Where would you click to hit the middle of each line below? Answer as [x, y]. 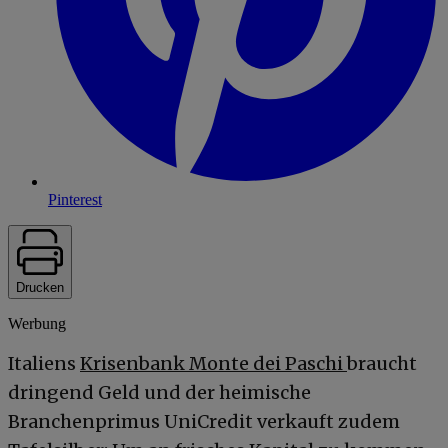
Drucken [40, 287]
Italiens [44, 363]
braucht [382, 363]
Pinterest [75, 199]
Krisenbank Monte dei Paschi [213, 363]
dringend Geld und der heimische [159, 392]
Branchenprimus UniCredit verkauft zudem [204, 421]
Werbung [37, 323]
